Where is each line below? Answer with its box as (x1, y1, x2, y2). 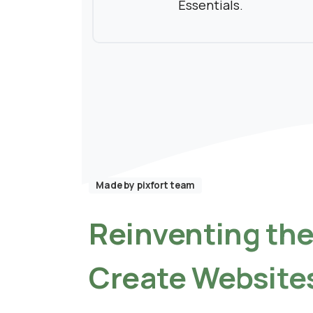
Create (89, 257, 187, 298)
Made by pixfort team (96, 179, 196, 192)
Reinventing (89, 213, 261, 254)
